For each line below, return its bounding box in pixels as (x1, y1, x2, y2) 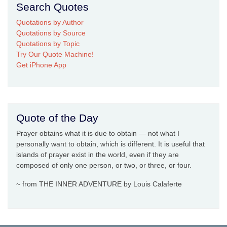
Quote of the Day (16, 112, 98, 124)
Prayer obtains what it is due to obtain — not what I (16, 129, 179, 138)
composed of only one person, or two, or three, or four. (16, 161, 192, 170)
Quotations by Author (16, 18, 84, 27)
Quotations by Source (16, 29, 86, 37)
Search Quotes (16, 1, 89, 13)
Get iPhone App (16, 61, 66, 69)
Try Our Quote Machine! (16, 50, 94, 59)
